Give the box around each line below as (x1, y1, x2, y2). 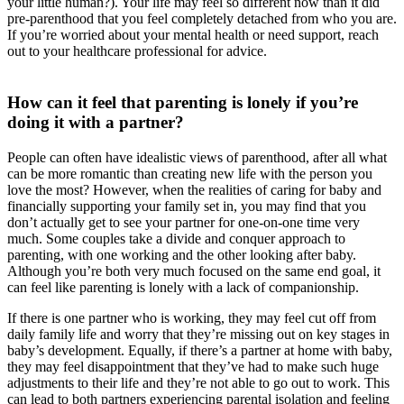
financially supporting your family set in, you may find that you (7, 197, 366, 214)
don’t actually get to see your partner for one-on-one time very (7, 214, 360, 230)
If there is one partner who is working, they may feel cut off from (7, 309, 376, 326)
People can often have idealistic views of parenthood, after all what (7, 149, 387, 165)
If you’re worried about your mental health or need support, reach (7, 27, 379, 43)
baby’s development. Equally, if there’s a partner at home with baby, (7, 342, 392, 358)
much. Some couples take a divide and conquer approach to (7, 230, 345, 246)
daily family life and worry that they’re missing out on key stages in (7, 326, 390, 342)
